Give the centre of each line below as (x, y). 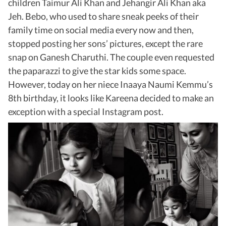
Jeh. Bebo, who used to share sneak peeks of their (103, 16)
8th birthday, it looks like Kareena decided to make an (111, 98)
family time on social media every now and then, (101, 30)
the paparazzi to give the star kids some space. (97, 71)
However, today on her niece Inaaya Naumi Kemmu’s (110, 84)
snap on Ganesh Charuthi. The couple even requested (111, 57)
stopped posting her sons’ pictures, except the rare (105, 44)
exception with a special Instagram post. (86, 112)
